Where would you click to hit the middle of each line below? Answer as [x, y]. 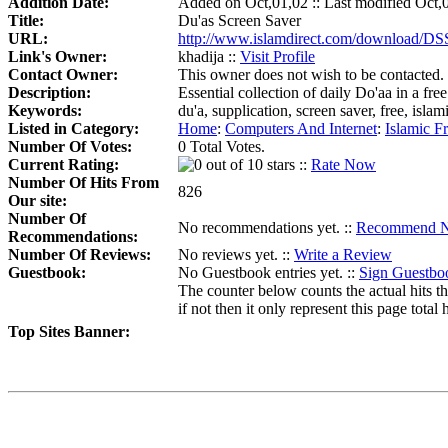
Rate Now [343, 165]
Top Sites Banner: [69, 332]
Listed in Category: [73, 129]
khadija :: [209, 57]
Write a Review [343, 255]
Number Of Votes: [70, 147]
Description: [49, 93]
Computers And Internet [301, 129]
